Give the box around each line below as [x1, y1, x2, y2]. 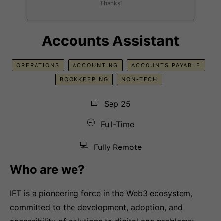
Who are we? [10, 162, 85, 177]
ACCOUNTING [73, 62, 118, 69]
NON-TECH [121, 76, 158, 83]
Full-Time [101, 119, 134, 129]
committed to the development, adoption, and [10, 202, 183, 212]
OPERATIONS [16, 62, 60, 69]
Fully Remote [93, 142, 142, 152]
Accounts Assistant [42, 32, 179, 49]
